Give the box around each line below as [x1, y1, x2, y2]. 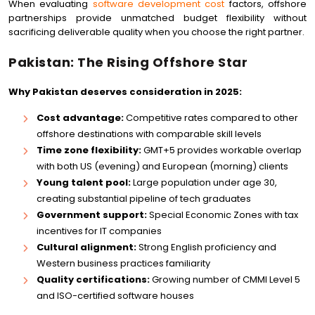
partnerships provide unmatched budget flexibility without [8, 11, 307, 25]
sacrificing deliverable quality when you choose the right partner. [8, 25, 304, 39]
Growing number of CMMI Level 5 [150, 273, 300, 286]
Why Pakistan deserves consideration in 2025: [8, 85, 242, 98]
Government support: [37, 208, 147, 221]
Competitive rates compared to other [124, 111, 298, 124]
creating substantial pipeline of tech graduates [37, 192, 251, 205]
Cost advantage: [37, 111, 124, 124]
